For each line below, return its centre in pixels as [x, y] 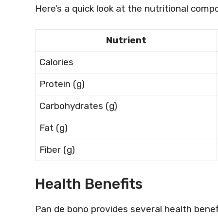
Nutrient [126, 40]
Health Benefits [89, 184]
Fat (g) [54, 128]
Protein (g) [62, 84]
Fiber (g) [57, 150]
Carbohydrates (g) [78, 106]
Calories [56, 62]
